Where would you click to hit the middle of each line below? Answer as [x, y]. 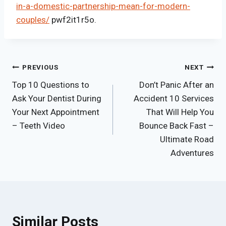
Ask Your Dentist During [57, 98]
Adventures [192, 153]
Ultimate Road [187, 139]
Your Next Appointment [56, 112]
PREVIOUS [40, 67]
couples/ [33, 19]
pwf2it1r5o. [73, 19]
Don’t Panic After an [177, 84]
